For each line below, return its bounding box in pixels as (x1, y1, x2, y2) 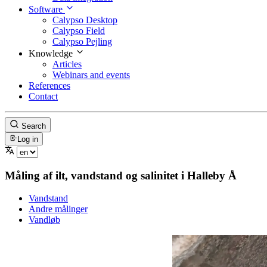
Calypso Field (52, 25, 105, 36)
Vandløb (29, 215, 60, 225)
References (29, 80, 70, 91)
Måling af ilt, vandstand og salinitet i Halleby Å (5, 169, 237, 182)
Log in (17, 135, 39, 144)
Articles (52, 58, 82, 69)
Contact (29, 91, 58, 101)
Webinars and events (52, 69, 130, 80)
